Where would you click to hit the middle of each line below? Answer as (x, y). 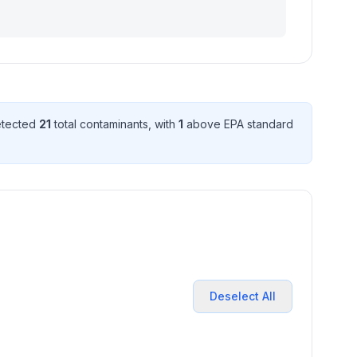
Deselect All (243, 296)
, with (163, 124)
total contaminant (97, 124)
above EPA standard (238, 124)
